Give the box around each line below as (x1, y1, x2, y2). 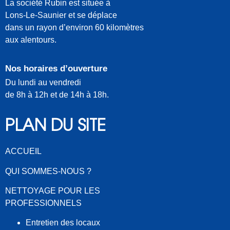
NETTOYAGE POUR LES (5, 186, 100, 196)
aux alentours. (5, 35, 56, 45)
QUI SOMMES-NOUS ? (5, 166, 91, 176)
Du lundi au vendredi (5, 78, 81, 87)
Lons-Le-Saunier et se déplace (5, 11, 117, 20)
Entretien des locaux (26, 218, 100, 227)
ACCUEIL (5, 147, 42, 156)
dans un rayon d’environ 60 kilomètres (5, 23, 144, 32)
